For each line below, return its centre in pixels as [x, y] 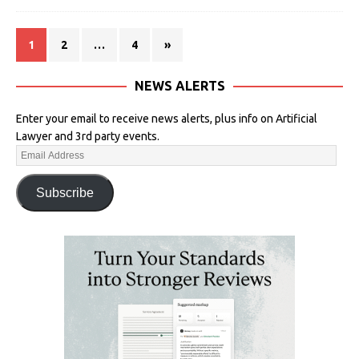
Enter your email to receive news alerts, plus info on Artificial [167, 119]
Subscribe [65, 192]
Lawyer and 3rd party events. [88, 137]
